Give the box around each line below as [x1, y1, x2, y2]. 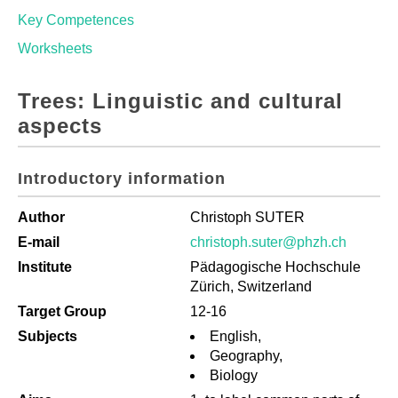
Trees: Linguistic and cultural [18, 89, 343, 113]
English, [210, 329, 261, 344]
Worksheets [18, 41, 92, 56]
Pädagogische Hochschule [190, 259, 361, 275]
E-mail [18, 235, 60, 250]
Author [18, 210, 65, 225]
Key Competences [18, 12, 134, 28]
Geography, [210, 348, 283, 363]
